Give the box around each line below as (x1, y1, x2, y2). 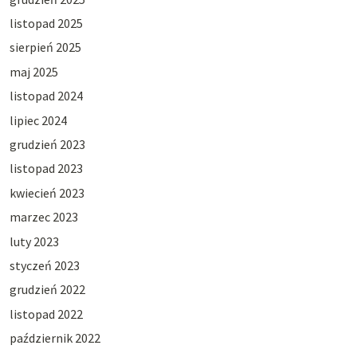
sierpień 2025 (9, 39, 81, 56)
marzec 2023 (9, 209, 78, 226)
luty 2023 (9, 233, 59, 249)
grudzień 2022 (9, 281, 85, 298)
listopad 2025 (9, 15, 83, 32)
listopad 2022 (9, 305, 83, 322)
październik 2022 (9, 330, 100, 347)
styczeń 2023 (9, 257, 80, 273)
